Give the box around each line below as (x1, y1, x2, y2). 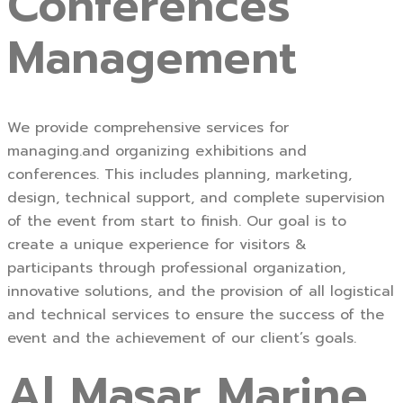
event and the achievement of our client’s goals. (7, 327, 356, 350)
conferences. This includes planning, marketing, (7, 164, 352, 186)
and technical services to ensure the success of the (7, 304, 384, 327)
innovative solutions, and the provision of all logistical (7, 281, 394, 303)
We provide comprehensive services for (7, 117, 289, 139)
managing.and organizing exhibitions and (7, 140, 307, 163)
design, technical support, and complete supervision (7, 187, 385, 210)
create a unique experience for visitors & (7, 234, 307, 256)
